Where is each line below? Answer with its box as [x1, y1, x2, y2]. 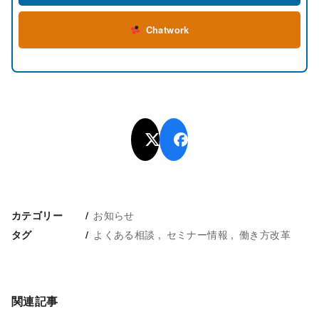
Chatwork [145, 23, 189, 37]
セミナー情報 [166, 226, 228, 242]
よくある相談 [93, 226, 155, 242]
